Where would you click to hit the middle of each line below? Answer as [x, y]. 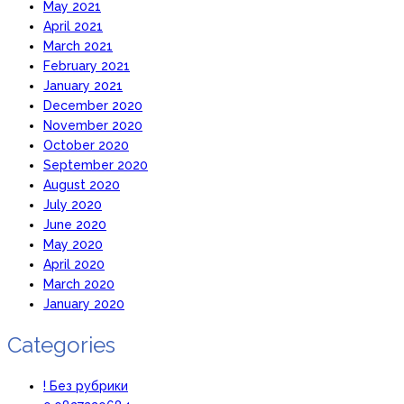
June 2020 [75, 224]
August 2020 [82, 184]
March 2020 [79, 284]
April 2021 [73, 26]
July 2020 [73, 204]
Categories [61, 344]
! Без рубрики [86, 386]
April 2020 [74, 264]
